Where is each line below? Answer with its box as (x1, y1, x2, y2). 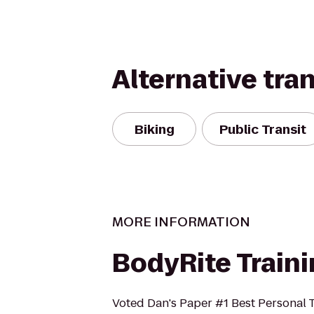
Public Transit (219, 120, 306, 138)
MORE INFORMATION (112, 213, 250, 231)
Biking (134, 120, 175, 138)
